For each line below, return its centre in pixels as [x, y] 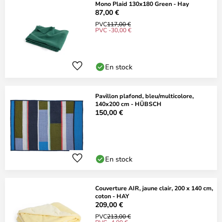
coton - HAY [112, 196]
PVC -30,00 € [113, 30]
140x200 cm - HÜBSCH [128, 104]
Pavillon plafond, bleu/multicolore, [144, 96]
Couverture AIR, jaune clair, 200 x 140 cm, [154, 188]
